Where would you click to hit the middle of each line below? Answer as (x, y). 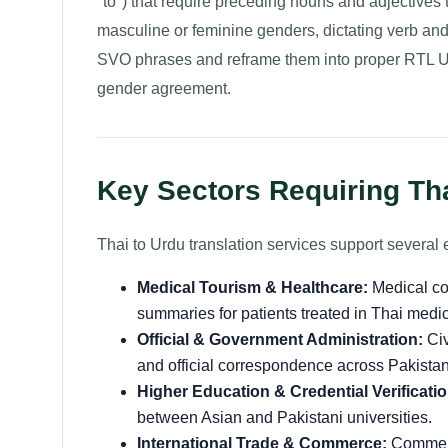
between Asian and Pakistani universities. (284, 417)
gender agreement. (164, 88)
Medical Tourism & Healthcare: (252, 287)
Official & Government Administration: (280, 339)
